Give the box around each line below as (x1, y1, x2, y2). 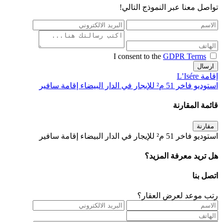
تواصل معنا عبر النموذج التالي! (119, 3, 218, 12)
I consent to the (113, 52, 163, 61)
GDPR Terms (163, 52, 206, 61)
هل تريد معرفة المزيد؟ (145, 151, 218, 160)
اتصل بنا (192, 171, 218, 180)
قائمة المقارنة (173, 101, 218, 110)
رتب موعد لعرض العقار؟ (137, 191, 218, 200)
